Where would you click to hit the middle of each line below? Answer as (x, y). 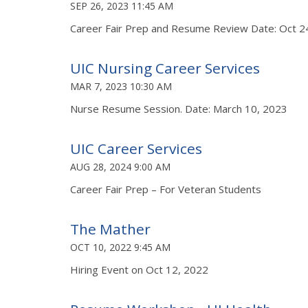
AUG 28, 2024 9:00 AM (120, 166)
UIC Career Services (136, 148)
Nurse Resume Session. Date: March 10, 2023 (179, 108)
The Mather (110, 229)
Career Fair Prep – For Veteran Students (167, 189)
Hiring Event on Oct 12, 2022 (139, 269)
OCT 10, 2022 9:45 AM (120, 247)
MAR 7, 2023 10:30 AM (121, 86)
